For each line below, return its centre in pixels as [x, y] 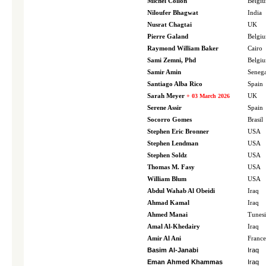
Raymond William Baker [183, 48]
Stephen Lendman [173, 143]
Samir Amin [164, 72]
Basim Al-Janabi [173, 250]
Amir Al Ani [164, 238]
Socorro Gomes [170, 120]
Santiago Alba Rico [175, 84]
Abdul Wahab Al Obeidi [181, 191]
